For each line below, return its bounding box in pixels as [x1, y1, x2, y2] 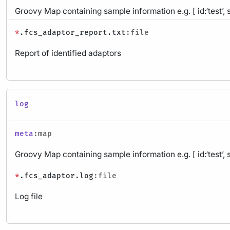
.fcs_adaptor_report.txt [20, 28, 126, 37]
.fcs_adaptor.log [20, 171, 93, 180]
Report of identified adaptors [15, 48, 121, 58]
